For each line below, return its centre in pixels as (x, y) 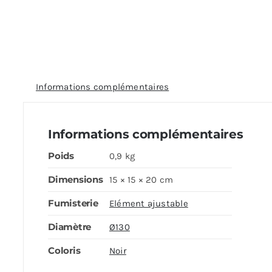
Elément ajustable (148, 203)
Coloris (64, 250)
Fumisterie (73, 203)
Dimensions (75, 179)
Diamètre (70, 227)
